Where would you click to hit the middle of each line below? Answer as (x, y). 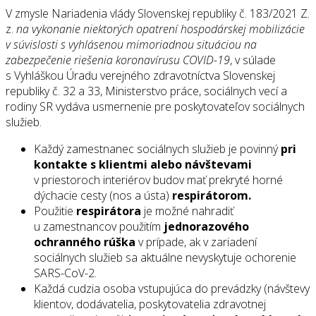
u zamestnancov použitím (99, 227)
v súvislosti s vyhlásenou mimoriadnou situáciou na (131, 45)
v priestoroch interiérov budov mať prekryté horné (158, 180)
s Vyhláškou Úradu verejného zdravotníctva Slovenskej (140, 76)
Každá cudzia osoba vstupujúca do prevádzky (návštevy (172, 289)
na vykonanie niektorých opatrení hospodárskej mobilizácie (160, 29)
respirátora (109, 211)
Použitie (55, 211)
